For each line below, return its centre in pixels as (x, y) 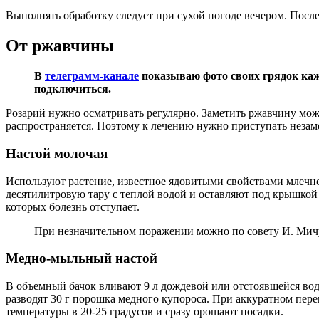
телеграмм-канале (92, 76)
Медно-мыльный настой (82, 258)
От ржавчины (60, 46)
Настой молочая (57, 153)
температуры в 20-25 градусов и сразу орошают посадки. (145, 311)
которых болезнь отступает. (73, 206)
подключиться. (73, 89)
